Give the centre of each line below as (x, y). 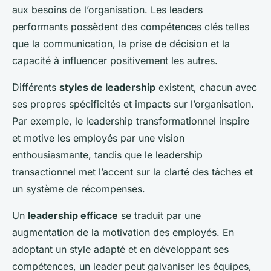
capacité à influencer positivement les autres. (115, 61)
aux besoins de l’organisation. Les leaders (107, 10)
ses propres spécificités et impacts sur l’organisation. (133, 104)
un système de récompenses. (79, 189)
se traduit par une (159, 216)
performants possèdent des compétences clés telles (131, 27)
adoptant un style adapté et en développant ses (120, 250)
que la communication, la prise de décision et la (121, 44)
